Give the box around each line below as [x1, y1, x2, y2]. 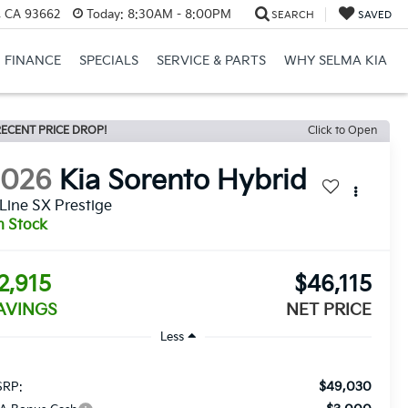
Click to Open [308, 124, 377, 138]
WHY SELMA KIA [283, 53, 387, 69]
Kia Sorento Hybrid [59, 165, 308, 199]
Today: [86, 6, 124, 22]
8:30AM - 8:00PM [123, 6, 231, 22]
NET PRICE [285, 301, 372, 321]
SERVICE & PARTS [156, 53, 266, 69]
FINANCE [4, 53, 61, 69]
